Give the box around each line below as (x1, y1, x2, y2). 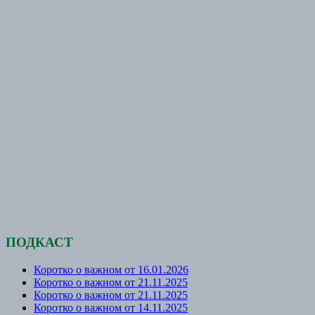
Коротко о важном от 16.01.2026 (34, 263, 188, 276)
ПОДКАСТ (6, 235, 73, 250)
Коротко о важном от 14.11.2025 (34, 301, 188, 314)
